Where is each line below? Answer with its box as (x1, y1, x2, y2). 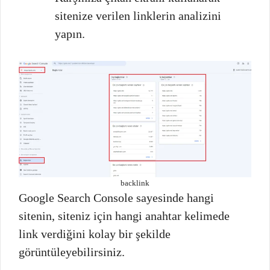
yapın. (55, 27, 85, 40)
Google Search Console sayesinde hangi (19, 190, 214, 204)
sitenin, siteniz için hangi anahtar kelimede (19, 209, 230, 222)
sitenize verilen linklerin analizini (55, 8, 221, 22)
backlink (121, 178, 149, 187)
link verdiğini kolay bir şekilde (19, 227, 171, 240)
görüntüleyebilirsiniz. (19, 245, 125, 259)
